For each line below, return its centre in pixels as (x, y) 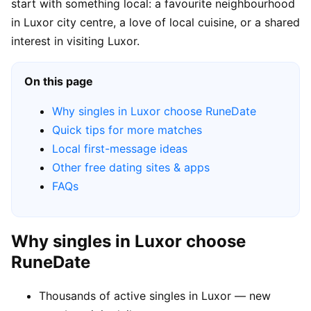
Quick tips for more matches (127, 129)
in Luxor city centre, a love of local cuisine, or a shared (155, 22)
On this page (59, 81)
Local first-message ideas (120, 148)
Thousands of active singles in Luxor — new (155, 295)
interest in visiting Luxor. (75, 41)
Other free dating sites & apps (131, 167)
